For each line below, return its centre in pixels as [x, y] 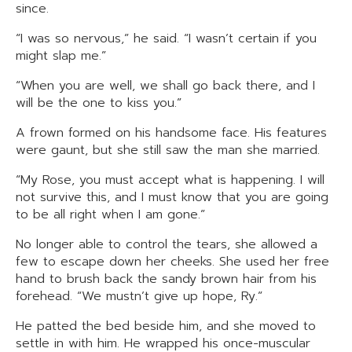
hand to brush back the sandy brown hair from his [166, 279]
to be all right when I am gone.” [110, 214]
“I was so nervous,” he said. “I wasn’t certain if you [166, 38]
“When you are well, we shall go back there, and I [165, 86]
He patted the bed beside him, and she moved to [166, 326]
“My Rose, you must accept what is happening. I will [170, 180]
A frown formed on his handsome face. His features [171, 133]
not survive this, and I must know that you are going [172, 197]
